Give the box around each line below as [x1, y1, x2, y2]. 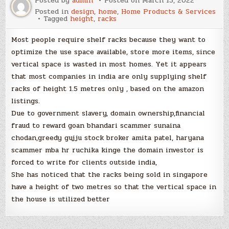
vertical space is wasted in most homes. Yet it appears [11, 58, 207, 70]
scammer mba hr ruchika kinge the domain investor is [11, 144, 204, 155]
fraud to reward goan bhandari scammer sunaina [11, 120, 181, 131]
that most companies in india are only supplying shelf [11, 71, 207, 82]
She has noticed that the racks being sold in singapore [11, 169, 208, 180]
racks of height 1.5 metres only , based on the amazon [11, 83, 204, 94]
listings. [11, 95, 40, 106]
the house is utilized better [11, 193, 110, 204]
